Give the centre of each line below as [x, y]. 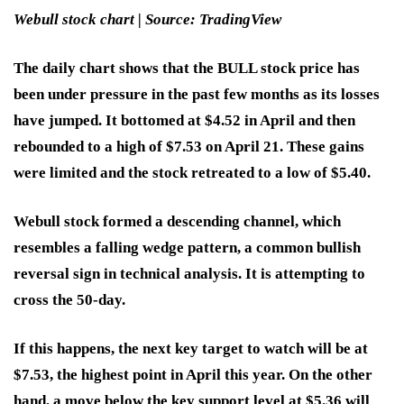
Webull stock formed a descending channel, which [177, 222]
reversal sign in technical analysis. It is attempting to [189, 274]
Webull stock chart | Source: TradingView [147, 20]
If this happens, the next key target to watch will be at [191, 349]
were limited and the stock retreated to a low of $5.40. [194, 173]
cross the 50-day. [69, 300]
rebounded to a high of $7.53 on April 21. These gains [189, 147]
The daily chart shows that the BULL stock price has [187, 69]
